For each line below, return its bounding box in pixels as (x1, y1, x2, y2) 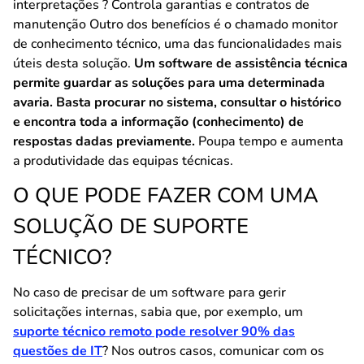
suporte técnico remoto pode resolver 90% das (13, 323, 295, 340)
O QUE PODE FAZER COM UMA (13, 181, 318, 210)
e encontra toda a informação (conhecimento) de (13, 113, 304, 131)
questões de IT (13, 342, 102, 360)
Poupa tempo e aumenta (195, 132, 344, 150)
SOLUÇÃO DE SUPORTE (13, 212, 249, 240)
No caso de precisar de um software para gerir (13, 284, 286, 301)
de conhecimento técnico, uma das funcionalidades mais (13, 35, 342, 53)
